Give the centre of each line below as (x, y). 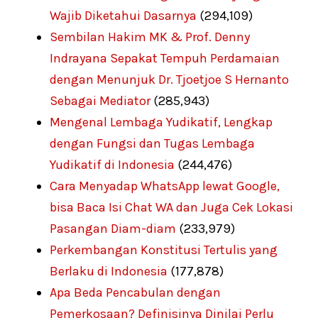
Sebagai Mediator (100, 100)
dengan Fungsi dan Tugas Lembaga (152, 143)
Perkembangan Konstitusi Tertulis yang (164, 250)
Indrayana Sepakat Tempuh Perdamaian (165, 58)
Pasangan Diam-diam (113, 228)
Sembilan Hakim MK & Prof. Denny (150, 37)
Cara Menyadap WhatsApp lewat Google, (165, 186)
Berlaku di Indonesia (109, 271)
